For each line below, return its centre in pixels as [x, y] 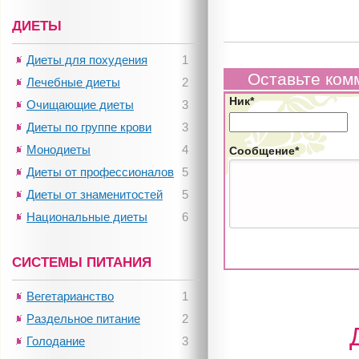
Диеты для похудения [87, 60]
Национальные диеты [87, 217]
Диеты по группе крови [89, 127]
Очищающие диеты [80, 105]
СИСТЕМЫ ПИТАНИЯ [82, 262]
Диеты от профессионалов [100, 172]
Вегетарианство [70, 296]
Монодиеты [58, 149]
